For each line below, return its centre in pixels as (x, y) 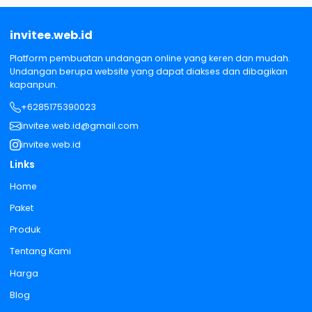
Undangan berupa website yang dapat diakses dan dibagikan (149, 71)
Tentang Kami (40, 251)
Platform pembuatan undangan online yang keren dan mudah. (150, 58)
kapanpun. (34, 84)
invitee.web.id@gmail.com (80, 126)
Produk (25, 230)
